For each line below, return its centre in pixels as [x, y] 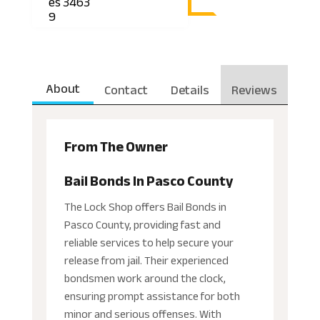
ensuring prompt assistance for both [152, 296]
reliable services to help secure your [149, 242]
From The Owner [116, 146]
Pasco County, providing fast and [142, 225]
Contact [126, 90]
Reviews [255, 90]
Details [190, 90]
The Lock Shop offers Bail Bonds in [145, 207]
